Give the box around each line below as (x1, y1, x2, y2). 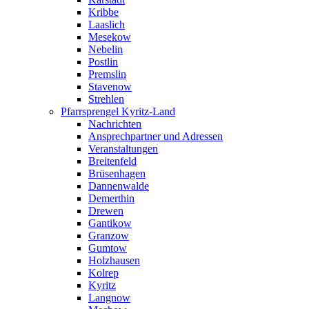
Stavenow (88, 80, 132, 92)
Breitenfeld (88, 154, 137, 167)
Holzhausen (88, 254, 140, 266)
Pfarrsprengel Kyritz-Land (61, 105, 175, 117)
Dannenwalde (88, 179, 149, 192)
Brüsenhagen (88, 167, 146, 179)
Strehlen (88, 92, 124, 105)
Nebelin (88, 43, 123, 55)
